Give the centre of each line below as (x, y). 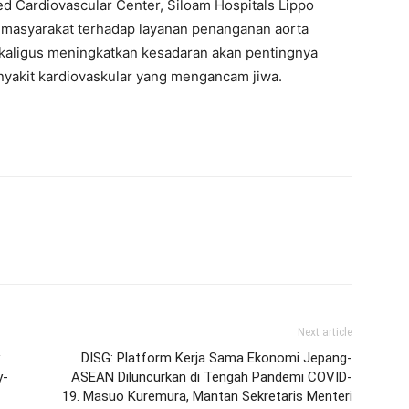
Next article (325, 332)
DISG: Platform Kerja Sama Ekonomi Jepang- (217, 357)
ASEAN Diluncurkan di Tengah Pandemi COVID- (212, 377)
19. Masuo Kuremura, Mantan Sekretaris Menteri (207, 396)
